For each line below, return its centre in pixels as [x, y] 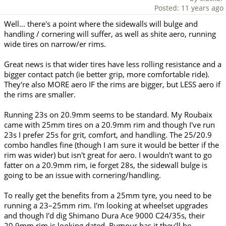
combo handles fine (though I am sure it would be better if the [111, 145]
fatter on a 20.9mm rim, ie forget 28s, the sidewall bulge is [106, 165]
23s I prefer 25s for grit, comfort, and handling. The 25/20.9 [108, 135]
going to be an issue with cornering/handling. [82, 175]
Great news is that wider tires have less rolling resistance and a [113, 64]
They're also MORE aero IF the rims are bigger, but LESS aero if [112, 84]
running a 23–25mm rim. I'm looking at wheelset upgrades [106, 206]
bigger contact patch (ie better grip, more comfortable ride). [107, 74]
